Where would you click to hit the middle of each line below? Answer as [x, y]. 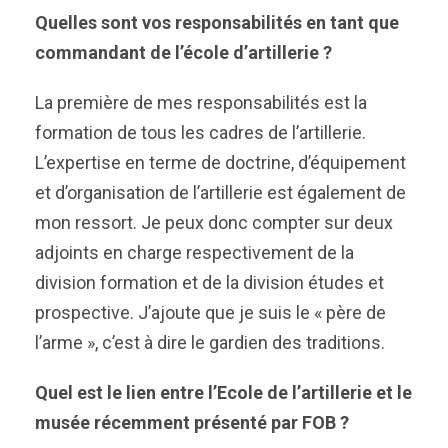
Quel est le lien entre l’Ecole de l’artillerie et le [223, 392]
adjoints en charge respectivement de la [194, 252]
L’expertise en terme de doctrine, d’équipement [220, 162]
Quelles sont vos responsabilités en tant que [217, 22]
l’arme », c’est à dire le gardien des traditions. [210, 342]
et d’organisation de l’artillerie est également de [220, 192]
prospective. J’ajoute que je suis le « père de [210, 312]
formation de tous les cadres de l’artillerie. [200, 132]
